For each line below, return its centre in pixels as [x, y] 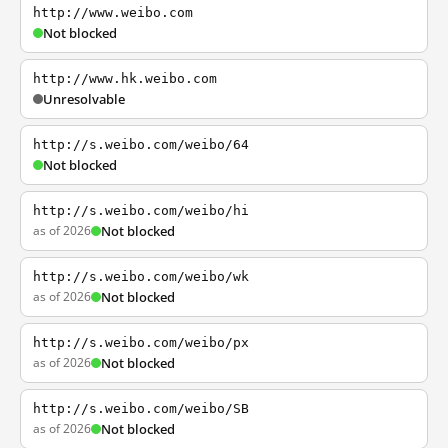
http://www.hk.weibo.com [125, 78]
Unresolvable [84, 99]
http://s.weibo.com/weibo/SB [141, 408]
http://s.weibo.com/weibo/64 [141, 144]
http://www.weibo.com [113, 12]
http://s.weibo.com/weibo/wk [141, 276]
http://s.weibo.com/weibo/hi [141, 210]
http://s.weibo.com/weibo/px [141, 342]
